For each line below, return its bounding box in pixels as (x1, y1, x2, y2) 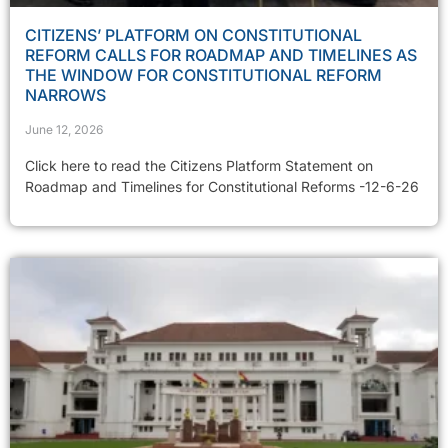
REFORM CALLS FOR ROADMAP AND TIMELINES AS (25, 45, 417, 66)
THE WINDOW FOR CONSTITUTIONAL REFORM (25, 65, 382, 86)
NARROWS (25, 85, 106, 106)
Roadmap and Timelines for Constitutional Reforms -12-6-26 (25, 178, 419, 196)
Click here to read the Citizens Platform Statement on (25, 157, 373, 175)
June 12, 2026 (25, 122, 103, 138)
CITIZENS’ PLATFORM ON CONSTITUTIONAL (25, 25, 362, 46)
